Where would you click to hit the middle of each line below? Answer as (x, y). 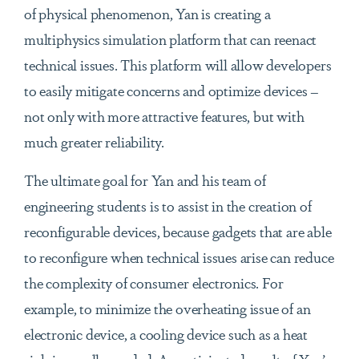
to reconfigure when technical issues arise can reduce (179, 257)
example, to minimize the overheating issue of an (167, 308)
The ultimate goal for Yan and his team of (145, 180)
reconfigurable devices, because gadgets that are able (178, 231)
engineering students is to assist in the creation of (168, 206)
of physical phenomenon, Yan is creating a (147, 13)
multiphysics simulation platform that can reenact (171, 39)
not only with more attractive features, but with (164, 116)
